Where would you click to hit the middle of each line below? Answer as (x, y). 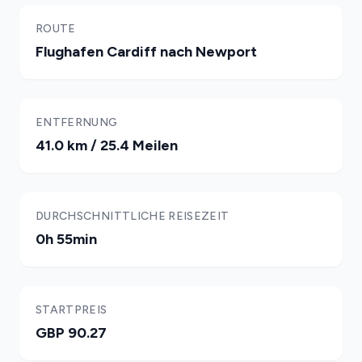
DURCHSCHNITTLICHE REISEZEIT (133, 216)
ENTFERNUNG (77, 122)
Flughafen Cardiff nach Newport (146, 52)
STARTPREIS (72, 310)
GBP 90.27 (71, 333)
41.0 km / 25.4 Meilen (107, 145)
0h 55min (66, 239)
